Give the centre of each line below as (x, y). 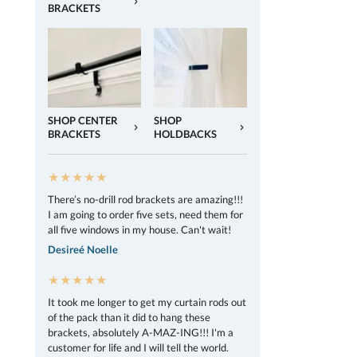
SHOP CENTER (83, 120)
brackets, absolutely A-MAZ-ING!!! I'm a (141, 332)
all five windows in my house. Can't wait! (139, 229)
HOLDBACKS (185, 134)
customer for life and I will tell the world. (138, 347)
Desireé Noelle (83, 250)
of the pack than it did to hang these (129, 317)
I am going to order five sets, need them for (145, 214)
